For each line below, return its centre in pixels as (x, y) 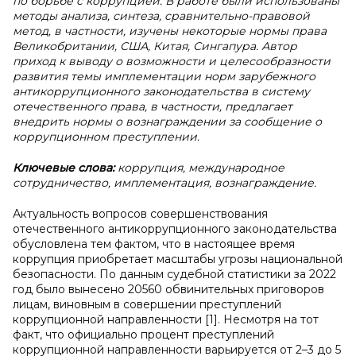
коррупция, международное (201, 168)
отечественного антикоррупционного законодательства (175, 229)
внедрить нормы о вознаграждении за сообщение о (167, 122)
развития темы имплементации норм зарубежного (164, 76)
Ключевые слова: (65, 168)
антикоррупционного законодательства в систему (161, 91)
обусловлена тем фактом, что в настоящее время (154, 244)
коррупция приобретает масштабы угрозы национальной (178, 259)
